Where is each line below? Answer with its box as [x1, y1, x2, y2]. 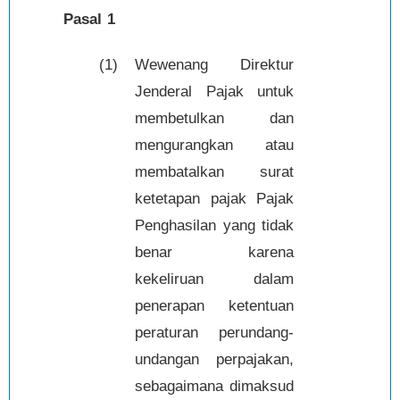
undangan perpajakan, [135, 350, 294, 368]
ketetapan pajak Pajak [135, 189, 294, 207]
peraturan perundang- [135, 323, 294, 341]
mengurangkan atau [135, 136, 294, 154]
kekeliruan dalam [135, 270, 294, 287]
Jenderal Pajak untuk [135, 82, 294, 100]
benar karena [135, 243, 294, 261]
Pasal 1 [63, 10, 115, 28]
